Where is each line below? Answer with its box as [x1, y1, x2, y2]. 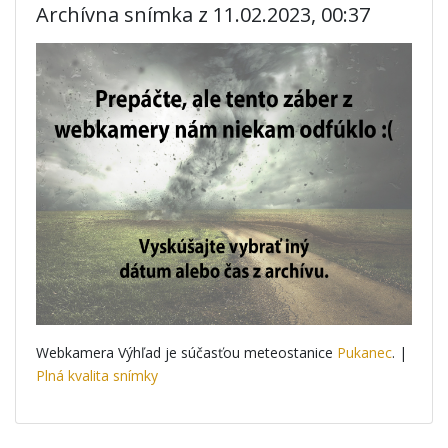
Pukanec [337, 343, 392, 362]
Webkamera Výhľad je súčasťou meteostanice [36, 343, 337, 362]
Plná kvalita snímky [36, 366, 158, 385]
